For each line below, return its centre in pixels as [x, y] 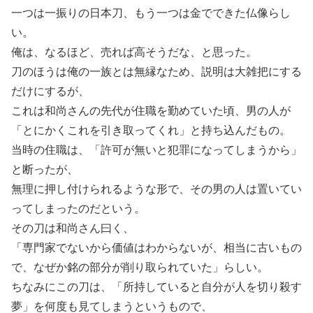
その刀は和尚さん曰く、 [73, 228]
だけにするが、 [50, 91]
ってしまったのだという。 [78, 208]
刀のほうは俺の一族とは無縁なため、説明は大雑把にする [156, 71]
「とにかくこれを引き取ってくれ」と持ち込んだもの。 [151, 130]
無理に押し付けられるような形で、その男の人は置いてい [156, 189]
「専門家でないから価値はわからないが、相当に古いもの [156, 247]
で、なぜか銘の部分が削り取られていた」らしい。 [140, 267]
